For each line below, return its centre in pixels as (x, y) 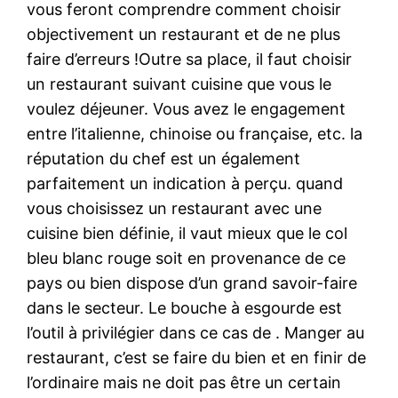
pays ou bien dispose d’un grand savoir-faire (192, 283)
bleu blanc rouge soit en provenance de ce (187, 258)
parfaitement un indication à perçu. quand (185, 183)
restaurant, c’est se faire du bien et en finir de (197, 357)
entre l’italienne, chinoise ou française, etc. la (195, 133)
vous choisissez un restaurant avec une (175, 208)
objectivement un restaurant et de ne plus (184, 34)
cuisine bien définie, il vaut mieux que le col (187, 233)
